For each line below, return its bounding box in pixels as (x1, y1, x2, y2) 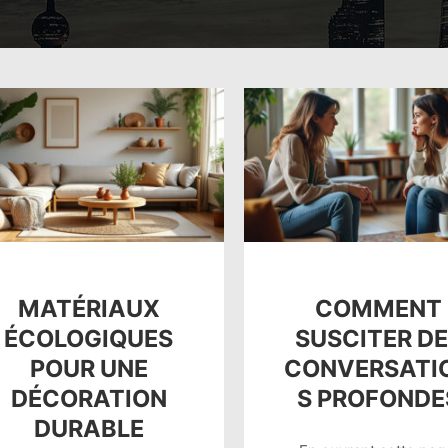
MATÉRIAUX (17, 293, 160, 323)
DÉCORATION (10, 383, 167, 413)
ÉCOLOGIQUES (4, 323, 174, 353)
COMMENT (315, 293, 443, 323)
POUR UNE (29, 353, 148, 383)
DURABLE (33, 413, 144, 443)
